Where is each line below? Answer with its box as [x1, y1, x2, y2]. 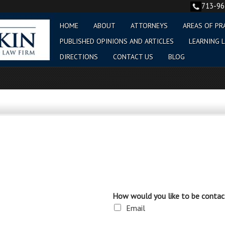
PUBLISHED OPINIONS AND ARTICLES [60, 37, 174, 46]
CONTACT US [113, 52, 153, 61]
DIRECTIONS [60, 52, 98, 61]
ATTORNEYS [131, 21, 168, 30]
